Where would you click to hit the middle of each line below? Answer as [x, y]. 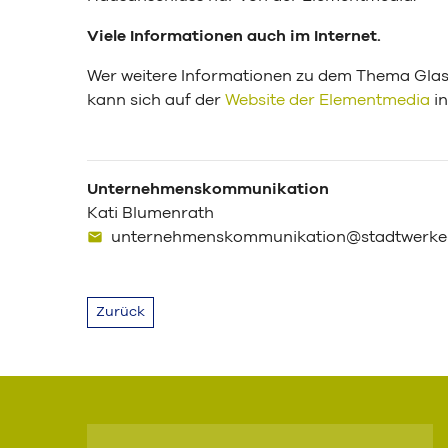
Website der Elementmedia [327, 100]
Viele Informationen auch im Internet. [234, 36]
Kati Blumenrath [150, 213]
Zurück [120, 312]
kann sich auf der [156, 100]
